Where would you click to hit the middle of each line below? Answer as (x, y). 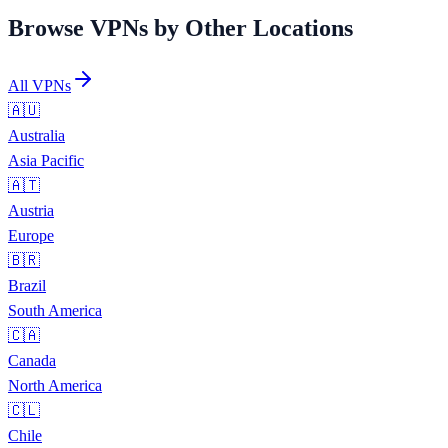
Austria (31, 210)
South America (55, 310)
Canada (32, 360)
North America (55, 385)
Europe (31, 235)
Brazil (27, 285)
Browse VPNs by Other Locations (180, 27)
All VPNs (39, 85)
